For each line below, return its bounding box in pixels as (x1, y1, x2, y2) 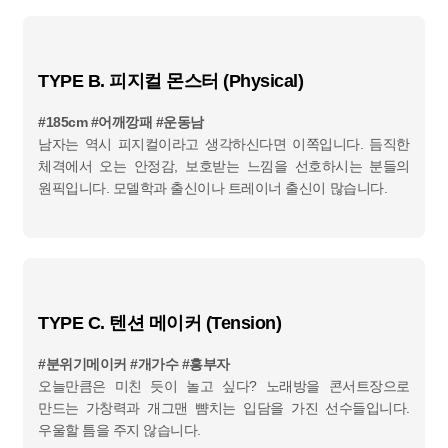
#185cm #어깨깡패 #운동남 (38, 113, 204, 130)
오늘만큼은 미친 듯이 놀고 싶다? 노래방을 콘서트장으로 (38, 377, 410, 394)
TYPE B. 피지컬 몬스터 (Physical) (38, 70, 304, 91)
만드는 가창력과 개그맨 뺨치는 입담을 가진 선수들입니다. (38, 399, 410, 416)
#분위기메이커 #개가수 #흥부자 (38, 355, 230, 372)
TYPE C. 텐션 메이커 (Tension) (38, 312, 282, 333)
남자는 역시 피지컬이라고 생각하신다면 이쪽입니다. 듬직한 (38, 135, 410, 152)
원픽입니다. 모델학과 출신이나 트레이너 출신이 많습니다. (38, 179, 388, 196)
